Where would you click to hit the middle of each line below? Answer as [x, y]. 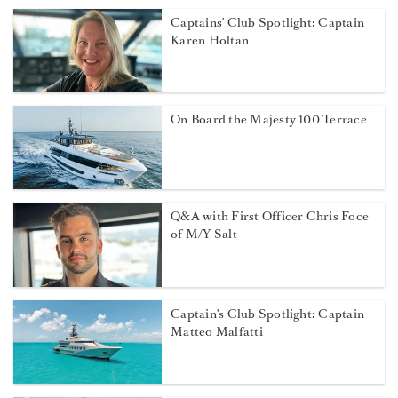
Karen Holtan [210, 41]
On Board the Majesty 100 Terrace [269, 120]
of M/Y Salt [204, 235]
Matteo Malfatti [217, 331]
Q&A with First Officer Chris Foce [270, 217]
